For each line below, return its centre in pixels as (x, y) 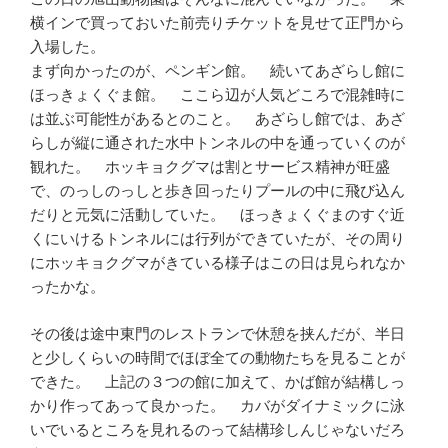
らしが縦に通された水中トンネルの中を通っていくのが (217, 143)
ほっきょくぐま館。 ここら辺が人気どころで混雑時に (217, 95)
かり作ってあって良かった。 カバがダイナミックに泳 (217, 405)
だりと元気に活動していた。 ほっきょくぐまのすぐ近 (217, 215)
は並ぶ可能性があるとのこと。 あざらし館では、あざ (217, 119)
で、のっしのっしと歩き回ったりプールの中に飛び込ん (217, 191)
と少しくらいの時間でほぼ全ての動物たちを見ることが (217, 357)
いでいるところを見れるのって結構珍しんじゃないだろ (217, 429)
